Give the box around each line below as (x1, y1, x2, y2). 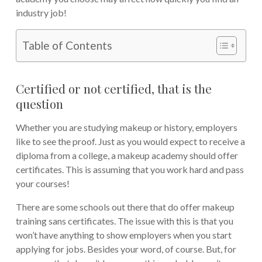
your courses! (15, 177, 70, 189)
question (15, 95, 63, 112)
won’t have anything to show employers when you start (15, 229, 232, 240)
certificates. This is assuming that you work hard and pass (15, 163, 244, 175)
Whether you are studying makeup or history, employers (15, 121, 237, 133)
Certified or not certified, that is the (15, 80, 212, 96)
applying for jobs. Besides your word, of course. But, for (15, 243, 236, 254)
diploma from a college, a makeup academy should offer (15, 149, 238, 161)
